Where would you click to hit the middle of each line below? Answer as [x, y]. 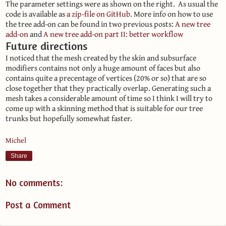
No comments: [34, 183]
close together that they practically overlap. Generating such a [108, 88]
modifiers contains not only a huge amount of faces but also [103, 68]
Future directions [47, 46]
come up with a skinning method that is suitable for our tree [104, 108]
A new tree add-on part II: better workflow [113, 34]
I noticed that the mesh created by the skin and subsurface [101, 58]
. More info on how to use [172, 14]
